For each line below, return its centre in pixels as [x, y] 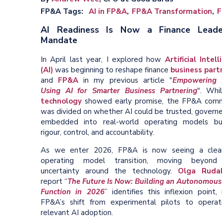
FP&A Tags [61, 11]
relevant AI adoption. [77, 212]
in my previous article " [125, 80]
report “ [54, 181]
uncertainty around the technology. [109, 171]
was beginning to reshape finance [112, 70]
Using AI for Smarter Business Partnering [119, 90]
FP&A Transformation [172, 11]
